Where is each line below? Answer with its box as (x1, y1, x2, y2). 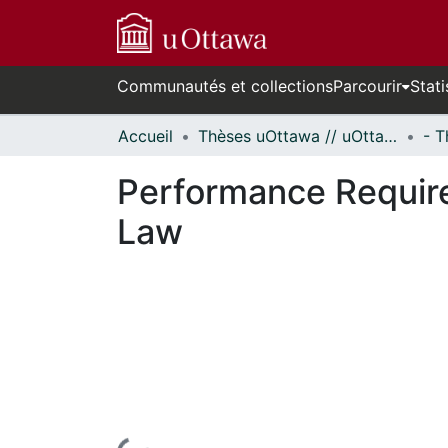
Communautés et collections (117, 76, 333, 96)
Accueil (118, 126, 173, 146)
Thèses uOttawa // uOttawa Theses (384, 126, 397, 146)
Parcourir (333, 76, 402, 96)
